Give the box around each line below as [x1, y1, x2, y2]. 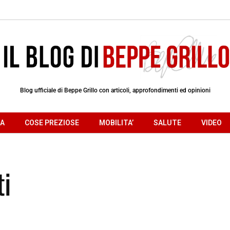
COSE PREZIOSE [25, 118, 79, 127]
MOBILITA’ [99, 118, 133, 127]
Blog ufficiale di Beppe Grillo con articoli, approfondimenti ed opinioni [20, 86, 210, 94]
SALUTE [154, 118, 181, 127]
